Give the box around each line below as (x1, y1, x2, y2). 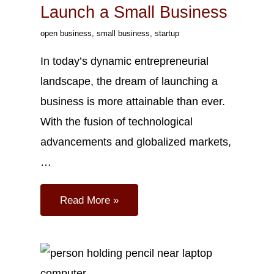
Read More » (59, 193, 119, 206)
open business (40, 29, 92, 39)
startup (154, 29, 179, 39)
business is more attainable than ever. (40, 94, 225, 108)
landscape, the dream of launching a (40, 74, 218, 87)
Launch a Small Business (40, 2, 228, 22)
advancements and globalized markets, (40, 135, 231, 148)
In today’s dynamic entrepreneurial (40, 54, 209, 67)
